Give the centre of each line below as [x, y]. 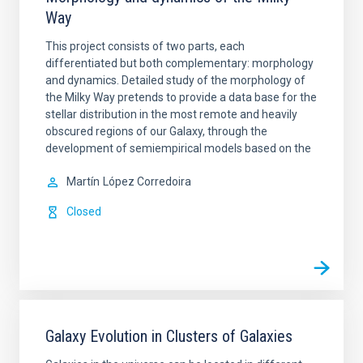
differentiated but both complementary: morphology [179, 63]
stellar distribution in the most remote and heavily [171, 114]
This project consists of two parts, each [145, 46]
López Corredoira [147, 181]
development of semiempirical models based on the [178, 148]
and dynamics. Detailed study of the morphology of [175, 80]
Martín [83, 181]
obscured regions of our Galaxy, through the [156, 131]
